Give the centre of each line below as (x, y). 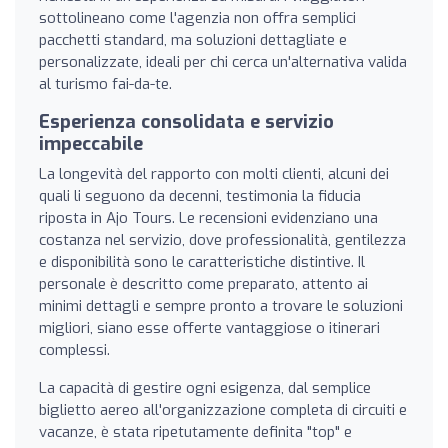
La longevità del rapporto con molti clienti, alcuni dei (214, 173)
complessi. (74, 349)
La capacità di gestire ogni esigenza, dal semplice (205, 387)
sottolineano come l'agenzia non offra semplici (197, 17)
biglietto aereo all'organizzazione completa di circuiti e (223, 409)
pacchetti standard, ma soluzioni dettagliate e (193, 39)
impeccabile (91, 143)
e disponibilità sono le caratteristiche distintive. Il (202, 261)
